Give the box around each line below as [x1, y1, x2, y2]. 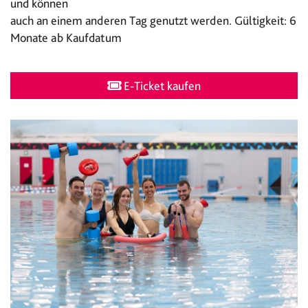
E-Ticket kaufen [121, 78, 201, 93]
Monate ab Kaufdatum [10, 30, 122, 45]
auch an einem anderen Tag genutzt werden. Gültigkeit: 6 [10, 12, 296, 27]
